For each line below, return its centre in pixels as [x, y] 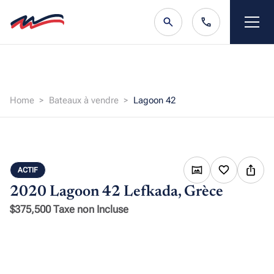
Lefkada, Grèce [173, 192]
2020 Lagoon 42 [67, 192]
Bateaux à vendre [85, 100]
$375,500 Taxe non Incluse [69, 209]
